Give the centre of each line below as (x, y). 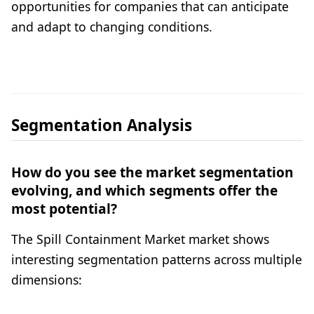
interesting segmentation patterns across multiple (157, 260)
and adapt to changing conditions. (112, 27)
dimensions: (47, 280)
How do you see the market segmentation (152, 172)
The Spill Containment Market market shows (140, 239)
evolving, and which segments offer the (144, 191)
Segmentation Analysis (102, 125)
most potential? (64, 209)
